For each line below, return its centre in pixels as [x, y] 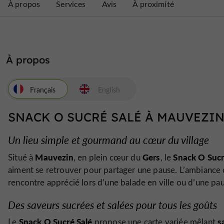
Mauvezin [54, 157]
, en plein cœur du [108, 157]
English [109, 89]
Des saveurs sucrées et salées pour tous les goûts [112, 204]
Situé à [22, 157]
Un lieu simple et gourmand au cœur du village [108, 140]
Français [43, 89]
